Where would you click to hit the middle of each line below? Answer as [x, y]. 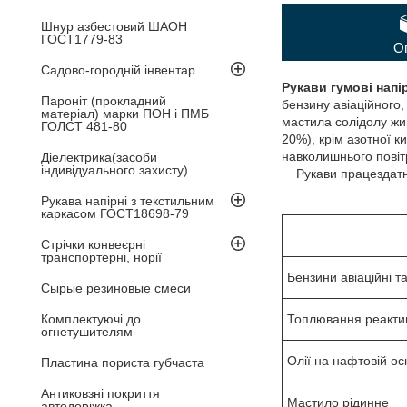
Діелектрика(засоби [99, 157]
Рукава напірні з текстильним [128, 200]
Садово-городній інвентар [118, 69]
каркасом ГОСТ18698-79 [115, 213]
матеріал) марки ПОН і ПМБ [125, 113]
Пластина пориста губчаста [123, 362]
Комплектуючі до [91, 318]
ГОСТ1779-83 [82, 39]
